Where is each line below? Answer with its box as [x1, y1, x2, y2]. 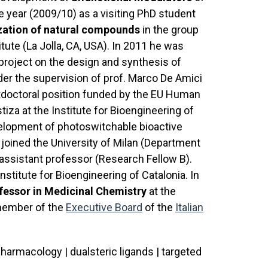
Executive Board [66, 201, 142, 214]
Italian [175, 201, 203, 214]
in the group [140, 23, 199, 36]
